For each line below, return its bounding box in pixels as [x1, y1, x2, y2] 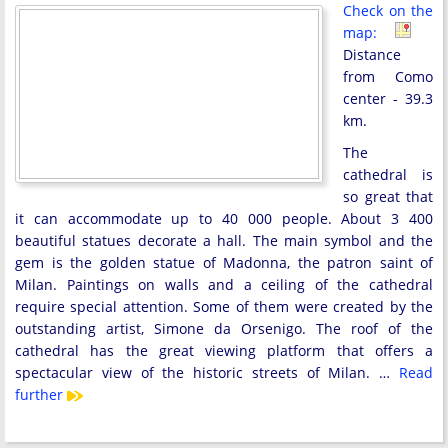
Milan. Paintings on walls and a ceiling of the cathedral [15, 275, 433, 295]
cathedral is [343, 165, 433, 185]
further [15, 385, 67, 405]
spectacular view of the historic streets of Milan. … [15, 363, 399, 383]
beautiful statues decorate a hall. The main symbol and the [15, 231, 433, 251]
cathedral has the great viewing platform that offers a [15, 341, 433, 361]
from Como [343, 67, 433, 87]
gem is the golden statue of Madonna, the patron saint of [15, 253, 433, 273]
